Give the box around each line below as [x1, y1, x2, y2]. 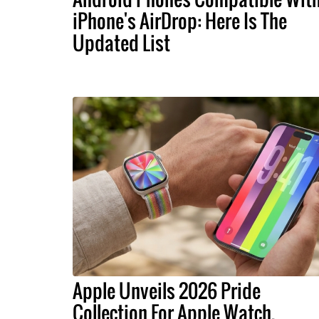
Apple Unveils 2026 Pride [73, 276, 261, 305]
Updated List [73, 28, 170, 57]
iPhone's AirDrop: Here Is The [73, 6, 287, 35]
